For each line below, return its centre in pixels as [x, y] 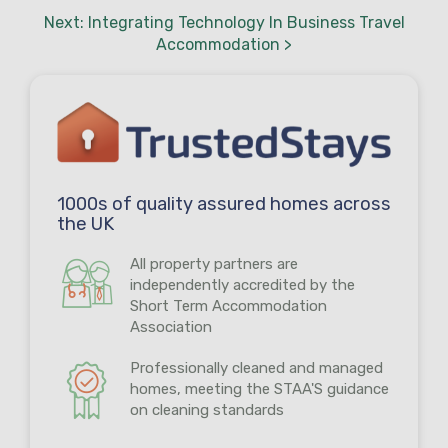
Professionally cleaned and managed [256, 367]
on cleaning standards [207, 409]
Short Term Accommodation [228, 305]
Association [171, 326]
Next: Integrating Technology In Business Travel [224, 22]
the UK [85, 223]
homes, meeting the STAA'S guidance [259, 388]
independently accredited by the [242, 284]
